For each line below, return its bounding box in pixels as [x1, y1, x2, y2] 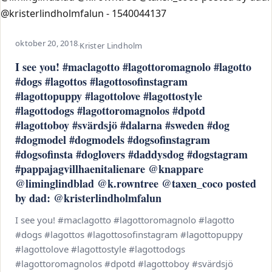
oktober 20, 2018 [15, 38, 78, 49]
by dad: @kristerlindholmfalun [15, 190, 161, 206]
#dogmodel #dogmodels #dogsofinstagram [15, 132, 210, 148]
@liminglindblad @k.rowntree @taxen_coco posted [15, 175, 256, 191]
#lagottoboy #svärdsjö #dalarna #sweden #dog [15, 117, 229, 133]
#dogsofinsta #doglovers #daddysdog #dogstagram [15, 146, 248, 162]
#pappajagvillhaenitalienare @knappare [15, 161, 203, 177]
